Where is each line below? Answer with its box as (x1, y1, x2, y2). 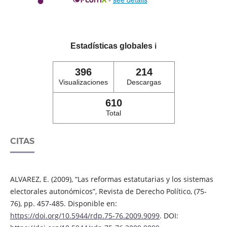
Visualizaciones (58, 78, 108, 87)
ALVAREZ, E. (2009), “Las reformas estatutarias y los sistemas (10, 174, 213, 184)
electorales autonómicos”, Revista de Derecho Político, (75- (10, 186, 207, 197)
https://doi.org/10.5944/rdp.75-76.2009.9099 (10, 211, 160, 221)
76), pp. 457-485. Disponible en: (10, 199, 117, 209)
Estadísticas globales (70, 42, 155, 51)
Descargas (127, 78, 161, 87)
